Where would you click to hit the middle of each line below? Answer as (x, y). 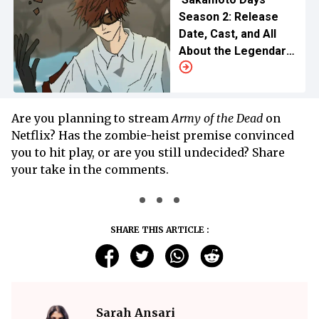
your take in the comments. (91, 169)
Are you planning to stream (91, 118)
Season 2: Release (228, 16)
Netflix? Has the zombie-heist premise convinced (153, 135)
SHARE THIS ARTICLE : (159, 229)
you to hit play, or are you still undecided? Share (148, 152)
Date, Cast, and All (227, 33)
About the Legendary (235, 51)
